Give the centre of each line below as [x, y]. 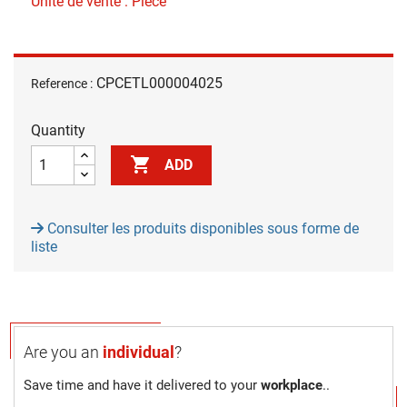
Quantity [58, 130]
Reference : [62, 83]
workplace [292, 385]
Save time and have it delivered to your [142, 385]
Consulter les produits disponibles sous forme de [201, 228]
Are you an [63, 352]
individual [139, 352]
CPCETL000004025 [159, 83]
